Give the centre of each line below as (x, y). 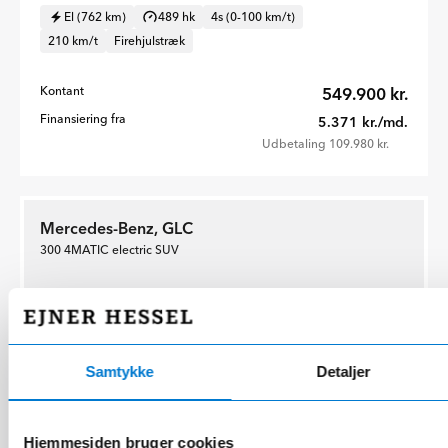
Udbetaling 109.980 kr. (325, 144)
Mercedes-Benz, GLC (116, 228)
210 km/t (73, 41)
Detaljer (343, 371)
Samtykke (119, 371)
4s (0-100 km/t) (253, 17)
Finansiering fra (83, 119)
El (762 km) (95, 17)
